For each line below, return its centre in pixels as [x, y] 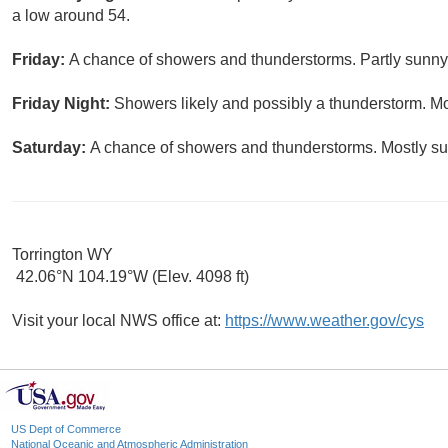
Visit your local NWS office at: [118, 321]
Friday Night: [63, 104]
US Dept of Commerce [66, 429]
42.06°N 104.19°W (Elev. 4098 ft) [130, 277]
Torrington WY [62, 255]
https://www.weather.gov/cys [324, 321]
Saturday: [51, 148]
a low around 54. [71, 16]
